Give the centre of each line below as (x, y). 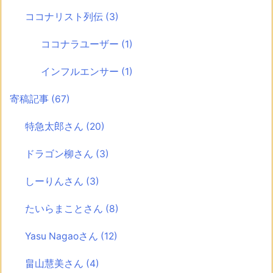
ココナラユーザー (81, 44)
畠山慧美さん (56, 264)
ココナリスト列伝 (66, 17)
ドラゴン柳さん (61, 154)
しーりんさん (56, 182)
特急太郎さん (56, 127)
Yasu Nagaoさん (63, 236)
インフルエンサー (81, 72)
